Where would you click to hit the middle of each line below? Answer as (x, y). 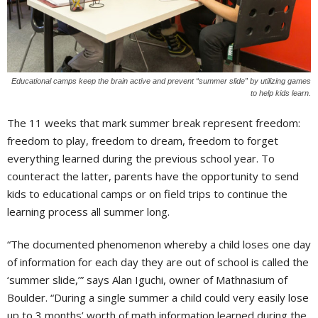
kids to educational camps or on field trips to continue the (147, 193)
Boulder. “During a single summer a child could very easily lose (158, 297)
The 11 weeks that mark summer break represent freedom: (154, 122)
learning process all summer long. (88, 211)
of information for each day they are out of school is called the (158, 262)
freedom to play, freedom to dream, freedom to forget (143, 140)
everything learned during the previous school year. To (141, 158)
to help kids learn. (281, 93)
